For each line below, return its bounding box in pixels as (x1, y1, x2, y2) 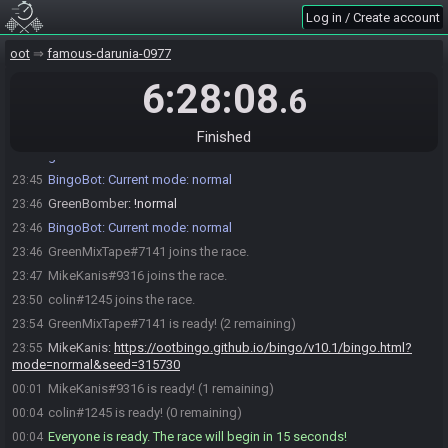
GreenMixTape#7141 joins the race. (48, 244, 249, 259)
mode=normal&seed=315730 (12, 357, 180, 372)
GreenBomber (48, 196, 128, 211)
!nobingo (12, 148, 64, 163)
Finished (197, 128, 251, 146)
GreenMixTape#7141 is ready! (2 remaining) (48, 316, 296, 331)
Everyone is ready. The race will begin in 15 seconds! (48, 429, 347, 444)
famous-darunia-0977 (47, 46, 171, 61)
